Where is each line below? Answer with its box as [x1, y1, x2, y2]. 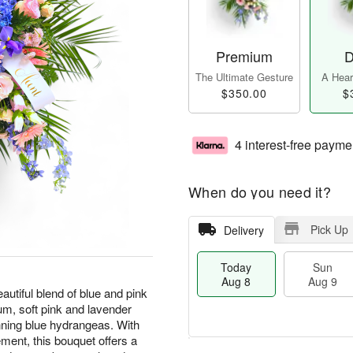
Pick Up [310, 221, 348, 238]
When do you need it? [188, 181, 331, 203]
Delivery [223, 222, 264, 239]
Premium [216, 46, 273, 67]
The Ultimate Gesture [195, 69, 293, 85]
